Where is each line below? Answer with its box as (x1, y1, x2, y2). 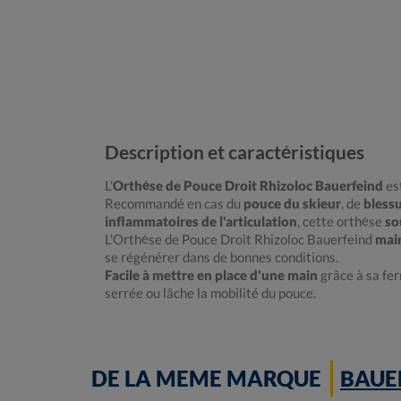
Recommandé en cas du (105, 195, 243, 212)
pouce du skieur (243, 195, 341, 212)
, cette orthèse (297, 213, 385, 230)
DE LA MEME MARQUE (91, 365, 321, 392)
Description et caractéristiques (105, 141, 364, 164)
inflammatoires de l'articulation (105, 213, 297, 230)
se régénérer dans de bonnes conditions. (105, 249, 338, 266)
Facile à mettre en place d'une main (105, 267, 318, 284)
